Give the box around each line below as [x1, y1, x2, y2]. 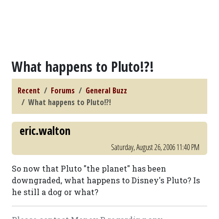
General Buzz [86, 85, 127, 96]
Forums [51, 85, 75, 96]
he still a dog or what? [12, 187, 98, 197]
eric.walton [20, 123, 70, 138]
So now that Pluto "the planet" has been [12, 163, 166, 174]
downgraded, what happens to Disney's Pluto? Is [12, 175, 200, 185]
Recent [18, 85, 40, 96]
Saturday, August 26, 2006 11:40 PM [111, 142, 199, 153]
